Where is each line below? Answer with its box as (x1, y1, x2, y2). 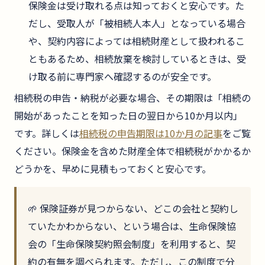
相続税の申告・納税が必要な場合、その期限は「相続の (14, 90, 251, 105)
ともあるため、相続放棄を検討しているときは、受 (28, 51, 246, 66)
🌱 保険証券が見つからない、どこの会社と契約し (28, 201, 239, 215)
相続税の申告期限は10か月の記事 (79, 125, 222, 140)
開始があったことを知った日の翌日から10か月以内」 (14, 108, 243, 122)
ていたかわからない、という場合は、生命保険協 (28, 218, 237, 233)
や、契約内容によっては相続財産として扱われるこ (28, 33, 245, 48)
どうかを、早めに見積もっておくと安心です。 (14, 161, 211, 176)
